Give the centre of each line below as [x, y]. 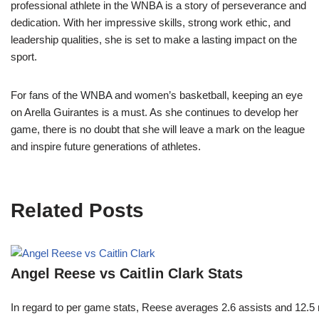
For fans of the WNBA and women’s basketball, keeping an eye [157, 95]
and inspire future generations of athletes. [106, 147]
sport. [24, 57]
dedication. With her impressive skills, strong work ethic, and [151, 23]
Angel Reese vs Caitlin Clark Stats [127, 274]
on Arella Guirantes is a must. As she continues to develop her [155, 113]
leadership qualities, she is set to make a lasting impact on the [154, 40]
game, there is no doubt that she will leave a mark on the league [158, 130]
